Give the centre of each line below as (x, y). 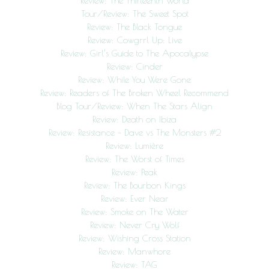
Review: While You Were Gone (134, 80)
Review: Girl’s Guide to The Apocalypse (134, 53)
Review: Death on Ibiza (134, 119)
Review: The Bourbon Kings (134, 186)
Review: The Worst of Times (134, 159)
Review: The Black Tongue (134, 27)
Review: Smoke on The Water (134, 212)
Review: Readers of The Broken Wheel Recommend (134, 93)
